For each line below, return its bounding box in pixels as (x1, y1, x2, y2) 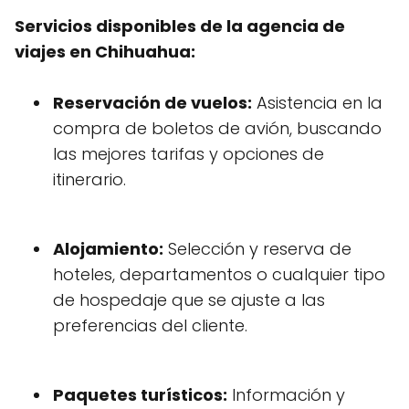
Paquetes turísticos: (53, 383, 227, 407)
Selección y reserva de (163, 237, 351, 261)
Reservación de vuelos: (53, 91, 252, 115)
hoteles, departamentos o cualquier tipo (53, 263, 385, 287)
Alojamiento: (53, 237, 163, 261)
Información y (227, 383, 345, 407)
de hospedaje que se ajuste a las (53, 288, 325, 312)
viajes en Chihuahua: (15, 40, 195, 64)
